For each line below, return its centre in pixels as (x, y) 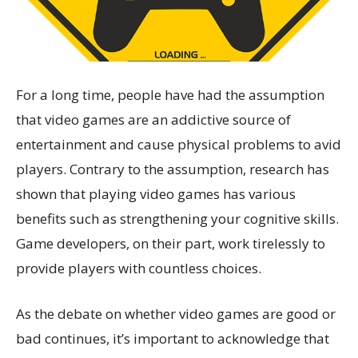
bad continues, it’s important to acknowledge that (173, 339)
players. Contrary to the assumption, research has (173, 169)
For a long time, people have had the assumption (170, 95)
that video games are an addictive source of (153, 120)
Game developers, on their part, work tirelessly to (171, 244)
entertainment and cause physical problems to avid (179, 145)
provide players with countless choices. (139, 268)
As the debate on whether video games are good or (176, 314)
